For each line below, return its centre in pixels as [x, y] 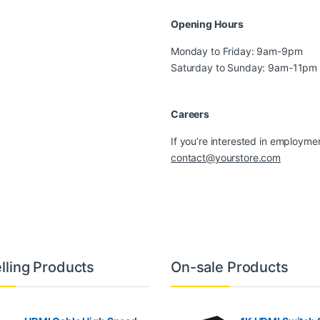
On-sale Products [230, 267]
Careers [190, 114]
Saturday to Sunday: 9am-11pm [244, 67]
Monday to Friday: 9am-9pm [237, 51]
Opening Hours [207, 24]
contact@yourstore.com [226, 157]
